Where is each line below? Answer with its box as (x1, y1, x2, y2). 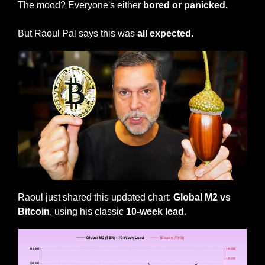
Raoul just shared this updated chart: (18, 192, 173, 202)
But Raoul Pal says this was (18, 28, 137, 39)
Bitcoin (18, 206, 50, 216)
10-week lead (126, 206, 184, 216)
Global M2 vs (173, 192, 231, 202)
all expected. (137, 28, 193, 39)
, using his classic (50, 206, 126, 216)
